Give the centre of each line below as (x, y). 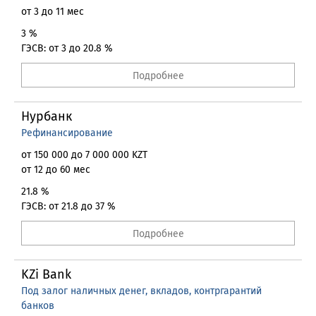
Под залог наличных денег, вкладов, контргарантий (141, 291)
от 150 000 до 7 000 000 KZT (84, 155)
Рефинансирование (67, 133)
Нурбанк (47, 116)
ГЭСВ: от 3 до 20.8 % (67, 48)
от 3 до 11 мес (53, 12)
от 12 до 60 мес (56, 170)
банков (38, 306)
